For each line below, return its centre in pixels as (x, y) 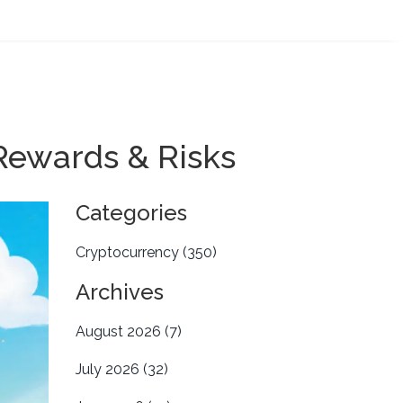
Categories (131, 213)
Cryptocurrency (129, 252)
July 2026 (109, 369)
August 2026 (120, 331)
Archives (119, 292)
